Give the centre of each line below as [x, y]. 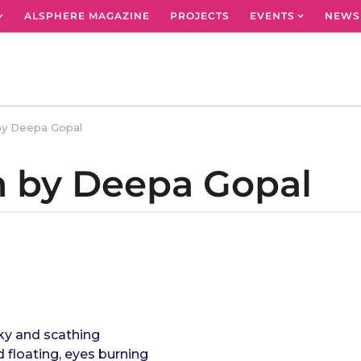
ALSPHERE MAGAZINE [87, 16]
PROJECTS [200, 16]
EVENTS [272, 16]
